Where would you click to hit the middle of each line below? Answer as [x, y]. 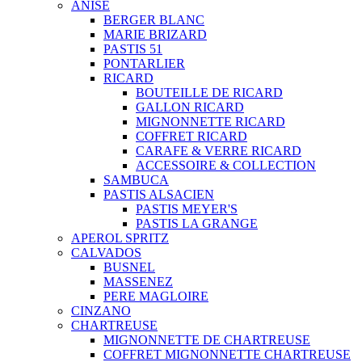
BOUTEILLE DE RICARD [209, 92]
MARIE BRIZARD [155, 34]
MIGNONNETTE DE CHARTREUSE [207, 339]
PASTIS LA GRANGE [197, 223]
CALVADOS [106, 252]
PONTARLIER [144, 63]
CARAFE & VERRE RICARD [219, 150]
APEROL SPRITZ [120, 238]
